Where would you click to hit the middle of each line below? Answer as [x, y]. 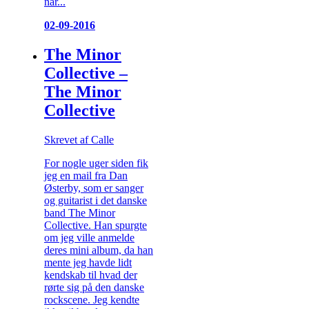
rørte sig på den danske [94, 287]
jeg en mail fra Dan [86, 176]
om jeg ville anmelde [89, 238]
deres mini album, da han [99, 250]
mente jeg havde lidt [88, 262]
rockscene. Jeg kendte [92, 300]
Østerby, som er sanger [94, 188]
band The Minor [80, 213]
